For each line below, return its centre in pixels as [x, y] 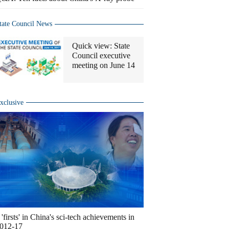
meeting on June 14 [104, 65]
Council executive [101, 55]
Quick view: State [101, 46]
